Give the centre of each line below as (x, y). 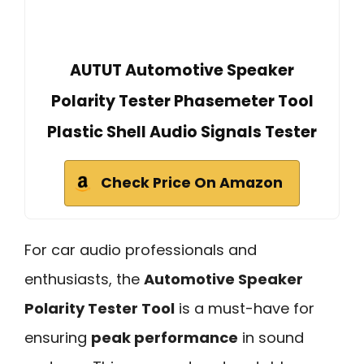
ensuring (58, 338)
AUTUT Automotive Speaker (182, 71)
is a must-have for (245, 309)
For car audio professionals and (141, 250)
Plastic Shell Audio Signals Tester (182, 132)
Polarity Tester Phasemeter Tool (182, 102)
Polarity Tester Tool (100, 309)
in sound (271, 338)
